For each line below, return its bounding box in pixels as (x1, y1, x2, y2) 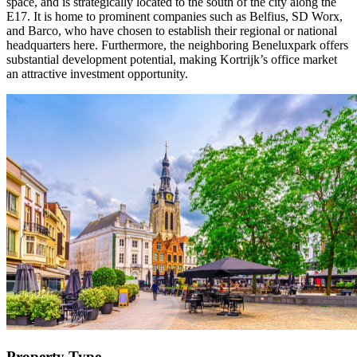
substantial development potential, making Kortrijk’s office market (6, 52, 337, 66)
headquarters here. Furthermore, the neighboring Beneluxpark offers (6, 37, 348, 52)
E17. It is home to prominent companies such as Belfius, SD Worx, (6, 9, 343, 23)
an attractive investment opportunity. (6, 66, 188, 80)
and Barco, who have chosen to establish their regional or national (6, 23, 337, 37)
